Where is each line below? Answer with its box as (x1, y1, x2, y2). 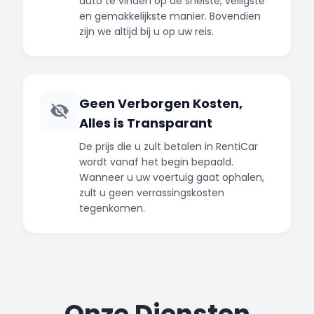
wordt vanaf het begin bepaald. (79, 154, 233, 169)
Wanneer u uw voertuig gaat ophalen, (79, 170, 264, 184)
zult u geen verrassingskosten (79, 185, 224, 200)
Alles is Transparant (79, 114, 212, 132)
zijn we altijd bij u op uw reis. (79, 24, 214, 39)
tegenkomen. (79, 200, 145, 215)
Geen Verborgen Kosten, (79, 94, 243, 112)
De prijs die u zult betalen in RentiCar (79, 139, 258, 153)
